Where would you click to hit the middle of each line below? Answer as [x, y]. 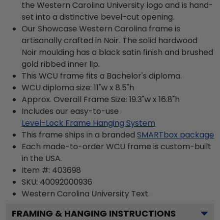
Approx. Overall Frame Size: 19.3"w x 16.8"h [101, 99]
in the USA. [42, 158]
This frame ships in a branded [78, 135]
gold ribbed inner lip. [61, 64]
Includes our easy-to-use [70, 111]
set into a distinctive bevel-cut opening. [98, 17]
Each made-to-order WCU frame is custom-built [116, 146]
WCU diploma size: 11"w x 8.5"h [78, 87]
